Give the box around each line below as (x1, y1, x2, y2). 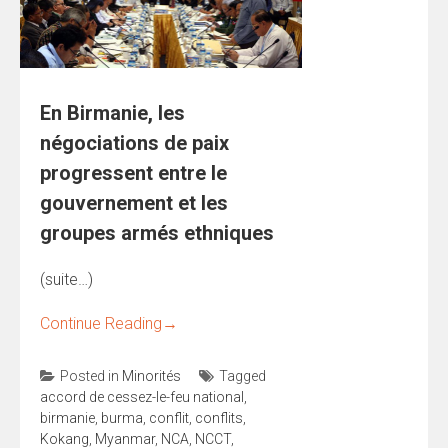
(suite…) (40, 269, 93, 289)
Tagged (219, 367, 266, 384)
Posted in (60, 367, 122, 384)
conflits (195, 409, 243, 426)
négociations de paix (40, 130, 229, 155)
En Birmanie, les (40, 100, 185, 125)
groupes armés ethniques (40, 220, 274, 245)
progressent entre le (40, 160, 227, 185)
